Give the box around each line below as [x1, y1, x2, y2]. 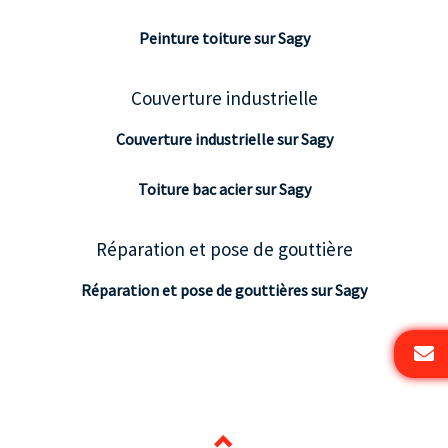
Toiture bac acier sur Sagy [137, 179, 311, 200]
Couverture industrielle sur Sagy [115, 129, 333, 150]
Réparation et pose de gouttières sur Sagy [81, 280, 367, 301]
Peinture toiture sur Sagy [138, 28, 310, 49]
